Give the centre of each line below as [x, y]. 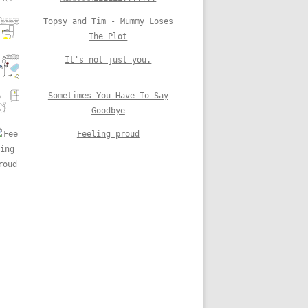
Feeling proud [108, 134]
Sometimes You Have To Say [108, 95]
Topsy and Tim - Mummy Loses [108, 21]
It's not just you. [108, 59]
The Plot [108, 36]
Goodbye [108, 110]
